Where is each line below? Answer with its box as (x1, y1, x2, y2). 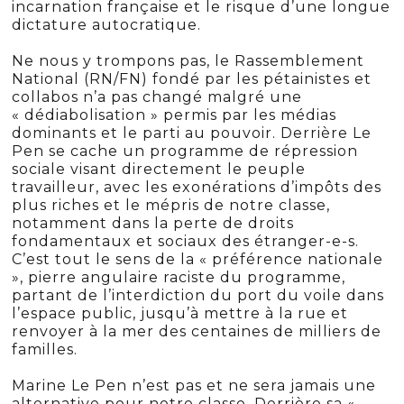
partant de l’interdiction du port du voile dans (12, 286, 385, 304)
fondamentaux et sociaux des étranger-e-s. (12, 232, 360, 250)
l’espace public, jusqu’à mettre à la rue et (12, 304, 349, 322)
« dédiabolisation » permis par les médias (12, 106, 337, 124)
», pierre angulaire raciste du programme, (12, 268, 346, 286)
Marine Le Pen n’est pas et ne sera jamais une (12, 376, 377, 394)
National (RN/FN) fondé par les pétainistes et (12, 69, 372, 87)
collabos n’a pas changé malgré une (12, 87, 303, 106)
